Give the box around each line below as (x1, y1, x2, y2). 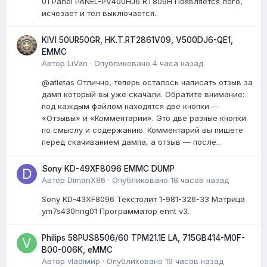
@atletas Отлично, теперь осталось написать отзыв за (42, 77, 253, 87)
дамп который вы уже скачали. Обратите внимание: (42, 89, 244, 99)
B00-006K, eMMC (42, 244, 113, 254)
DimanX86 (67, 175, 105, 185)
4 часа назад (153, 58, 203, 68)
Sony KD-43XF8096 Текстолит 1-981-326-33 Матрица (42, 194, 245, 204)
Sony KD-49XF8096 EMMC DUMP (42, 163, 175, 173)
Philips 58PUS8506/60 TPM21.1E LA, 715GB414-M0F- (42, 232, 245, 243)
